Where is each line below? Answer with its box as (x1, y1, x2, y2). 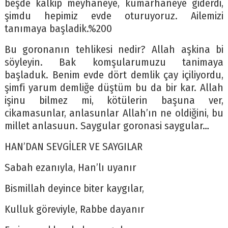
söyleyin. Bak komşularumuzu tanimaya (4, 56, 224, 69)
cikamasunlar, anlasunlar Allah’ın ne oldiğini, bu (4, 107, 224, 120)
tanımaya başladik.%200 (4, 22, 112, 36)
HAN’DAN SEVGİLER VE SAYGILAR (4, 140, 142, 154)
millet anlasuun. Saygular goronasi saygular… (4, 120, 209, 133)
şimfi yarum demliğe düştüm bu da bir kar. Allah (4, 81, 224, 95)
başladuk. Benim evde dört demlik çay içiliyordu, (4, 69, 224, 82)
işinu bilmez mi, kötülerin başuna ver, (4, 94, 224, 107)
